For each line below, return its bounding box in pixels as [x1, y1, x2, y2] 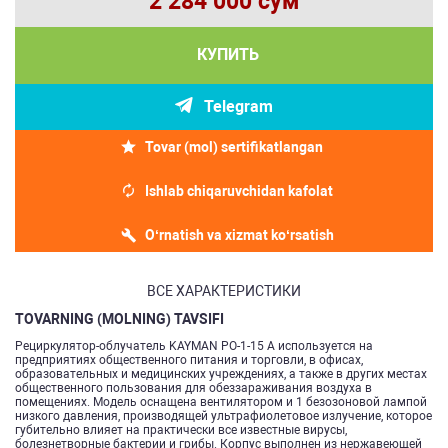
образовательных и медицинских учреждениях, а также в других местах [15, 366, 427, 381]
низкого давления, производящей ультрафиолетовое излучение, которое [15, 408, 432, 423]
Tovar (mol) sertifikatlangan [144, 138, 323, 155]
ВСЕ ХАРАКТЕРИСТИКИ [147, 283, 301, 300]
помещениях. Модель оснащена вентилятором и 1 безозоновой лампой [15, 394, 427, 409]
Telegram [204, 96, 274, 116]
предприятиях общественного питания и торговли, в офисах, [15, 352, 363, 367]
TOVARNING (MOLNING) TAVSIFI [15, 311, 224, 328]
